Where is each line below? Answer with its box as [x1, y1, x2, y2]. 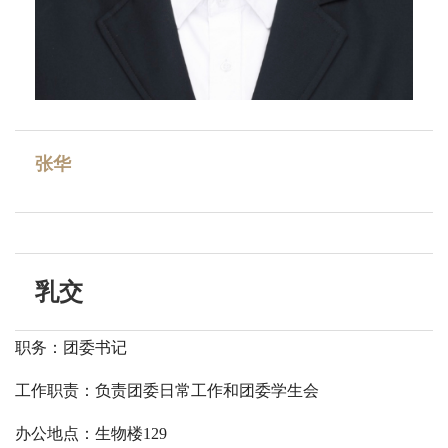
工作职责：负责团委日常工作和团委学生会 [15, 381, 319, 399]
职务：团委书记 [15, 338, 127, 356]
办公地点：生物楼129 [15, 424, 167, 442]
